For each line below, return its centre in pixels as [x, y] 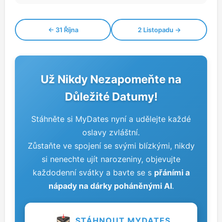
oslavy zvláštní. [111, 132]
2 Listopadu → [159, 30]
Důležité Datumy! [111, 96]
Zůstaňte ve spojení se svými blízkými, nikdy [111, 146]
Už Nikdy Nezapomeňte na [111, 79]
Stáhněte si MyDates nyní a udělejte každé [111, 119]
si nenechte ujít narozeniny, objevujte [111, 159]
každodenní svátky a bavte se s [93, 172]
